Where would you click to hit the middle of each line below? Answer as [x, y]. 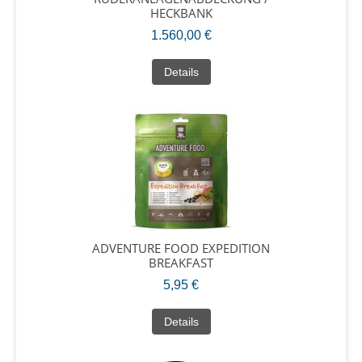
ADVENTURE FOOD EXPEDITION [181, 248]
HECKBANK [181, 13]
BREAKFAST [181, 262]
